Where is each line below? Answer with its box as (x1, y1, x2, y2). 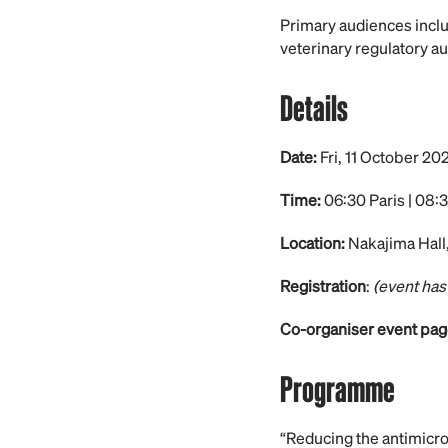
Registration (280, 275, 366, 296)
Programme (280, 365, 395, 410)
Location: (280, 232, 345, 253)
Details (280, 84, 348, 129)
